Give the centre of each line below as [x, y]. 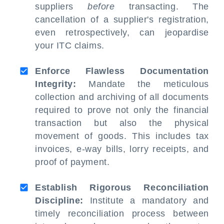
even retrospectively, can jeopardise [122, 32]
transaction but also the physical [122, 123]
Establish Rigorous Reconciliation [122, 187]
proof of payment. [72, 162]
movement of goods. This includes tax [122, 136]
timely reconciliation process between [122, 213]
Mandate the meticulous [142, 84]
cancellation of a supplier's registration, [122, 19]
